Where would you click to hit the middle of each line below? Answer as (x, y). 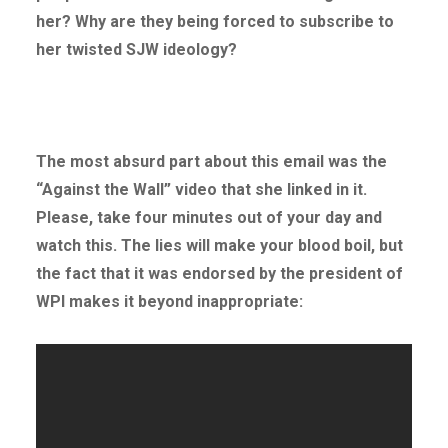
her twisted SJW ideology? (136, 50)
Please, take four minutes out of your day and (208, 218)
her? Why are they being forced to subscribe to (214, 22)
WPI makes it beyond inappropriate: (169, 302)
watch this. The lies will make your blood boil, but (219, 246)
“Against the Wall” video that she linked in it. (201, 190)
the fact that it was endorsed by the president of (219, 274)
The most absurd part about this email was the (211, 162)
